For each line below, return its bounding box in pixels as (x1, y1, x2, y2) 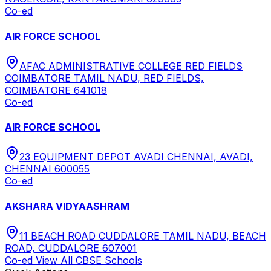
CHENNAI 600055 (5, 163, 90, 175)
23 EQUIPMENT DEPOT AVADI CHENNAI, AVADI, (19, 151, 253, 163)
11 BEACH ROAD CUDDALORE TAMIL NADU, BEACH (19, 229, 266, 242)
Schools (102, 253, 142, 266)
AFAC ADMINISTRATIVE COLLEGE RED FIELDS (19, 59, 243, 72)
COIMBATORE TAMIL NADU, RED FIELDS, (5, 71, 204, 84)
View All (36, 253, 76, 266)
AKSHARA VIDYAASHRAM (5, 200, 129, 212)
